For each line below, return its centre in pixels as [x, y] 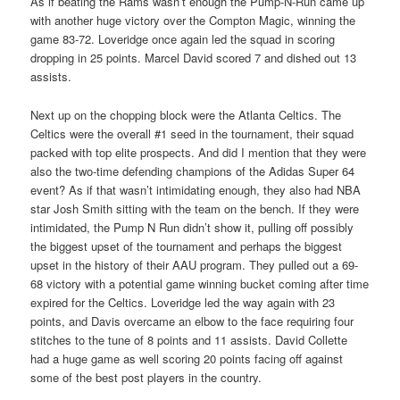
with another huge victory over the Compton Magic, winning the [193, 21]
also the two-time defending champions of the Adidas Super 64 [193, 171]
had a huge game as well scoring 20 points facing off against [187, 358]
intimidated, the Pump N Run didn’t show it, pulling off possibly [192, 227]
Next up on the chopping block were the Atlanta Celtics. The [186, 114]
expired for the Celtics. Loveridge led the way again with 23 [183, 302]
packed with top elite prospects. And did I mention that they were [199, 152]
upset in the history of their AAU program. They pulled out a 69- [195, 264]
